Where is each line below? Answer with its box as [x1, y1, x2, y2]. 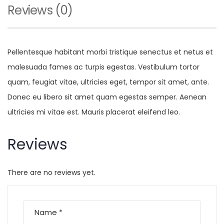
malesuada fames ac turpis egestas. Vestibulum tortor [7, 61, 199, 72]
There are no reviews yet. [7, 167, 95, 177]
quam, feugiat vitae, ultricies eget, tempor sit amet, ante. [7, 76, 209, 87]
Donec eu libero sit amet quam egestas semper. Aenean [7, 91, 206, 102]
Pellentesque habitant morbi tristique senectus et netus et [7, 46, 213, 57]
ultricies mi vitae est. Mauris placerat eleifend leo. [7, 106, 180, 117]
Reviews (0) [7, 1, 73, 18]
